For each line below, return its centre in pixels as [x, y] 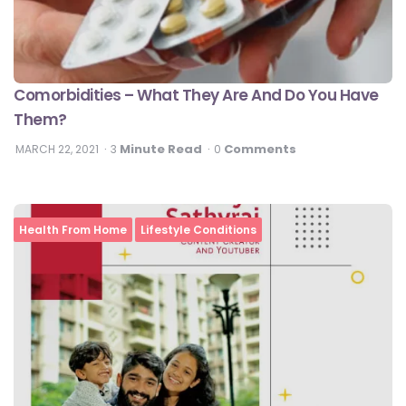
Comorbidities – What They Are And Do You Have [196, 96]
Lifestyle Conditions [198, 230]
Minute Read [159, 150]
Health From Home [73, 230]
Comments [260, 150]
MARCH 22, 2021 [57, 150]
